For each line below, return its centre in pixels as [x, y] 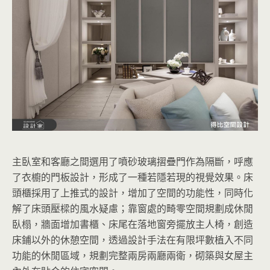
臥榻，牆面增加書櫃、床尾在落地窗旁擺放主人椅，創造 [133, 224]
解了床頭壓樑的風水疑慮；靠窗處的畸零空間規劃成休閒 [133, 208]
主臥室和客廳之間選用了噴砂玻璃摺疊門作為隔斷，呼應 [133, 161]
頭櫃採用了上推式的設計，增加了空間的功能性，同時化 [133, 193]
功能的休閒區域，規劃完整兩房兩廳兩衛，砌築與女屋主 [133, 255]
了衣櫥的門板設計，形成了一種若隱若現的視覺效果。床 [133, 177]
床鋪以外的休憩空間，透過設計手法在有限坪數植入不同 [133, 240]
